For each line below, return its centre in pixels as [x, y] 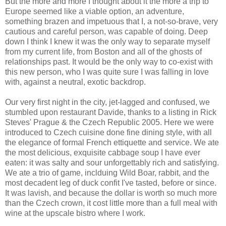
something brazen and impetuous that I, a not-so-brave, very [111, 21]
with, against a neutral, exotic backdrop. [75, 82]
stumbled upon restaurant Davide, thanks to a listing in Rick [111, 112]
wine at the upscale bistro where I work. [75, 213]
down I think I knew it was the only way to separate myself [107, 41]
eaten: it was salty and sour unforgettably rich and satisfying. [112, 162]
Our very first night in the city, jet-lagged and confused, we [107, 102]
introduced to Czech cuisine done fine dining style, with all [108, 132]
